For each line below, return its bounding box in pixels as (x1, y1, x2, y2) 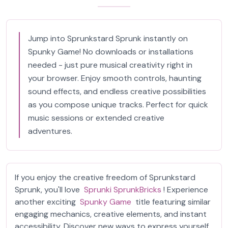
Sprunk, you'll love (15, 184, 82, 195)
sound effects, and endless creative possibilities (28, 86, 206, 97)
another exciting (15, 196, 78, 207)
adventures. (28, 126, 72, 136)
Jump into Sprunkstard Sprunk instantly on (28, 33, 188, 44)
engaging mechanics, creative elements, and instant (15, 209, 207, 219)
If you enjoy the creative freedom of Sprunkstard (15, 172, 195, 183)
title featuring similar (133, 196, 211, 207)
